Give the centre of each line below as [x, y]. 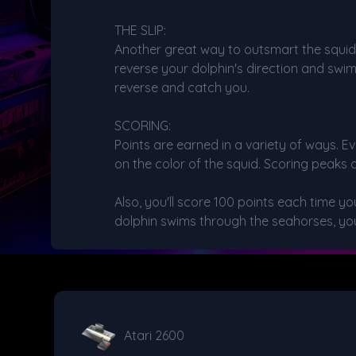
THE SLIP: [140, 30]
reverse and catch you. [182, 87]
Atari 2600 [154, 335]
